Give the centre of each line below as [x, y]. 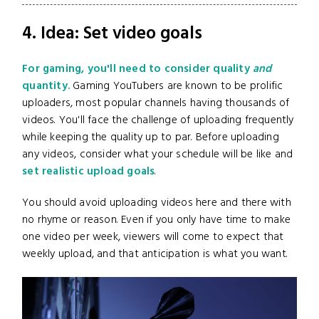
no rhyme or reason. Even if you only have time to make [157, 220]
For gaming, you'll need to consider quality [138, 69]
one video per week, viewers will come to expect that [153, 237]
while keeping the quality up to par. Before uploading [151, 137]
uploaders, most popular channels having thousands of [156, 103]
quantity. [46, 86]
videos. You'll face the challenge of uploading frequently [158, 120]
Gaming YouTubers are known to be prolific [177, 86]
